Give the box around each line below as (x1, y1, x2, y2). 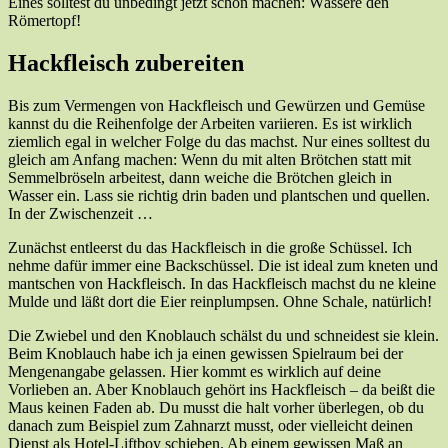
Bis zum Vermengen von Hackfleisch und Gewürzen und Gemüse (8, 97, 425, 115)
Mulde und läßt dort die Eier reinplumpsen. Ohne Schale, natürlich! (8, 293, 432, 311)
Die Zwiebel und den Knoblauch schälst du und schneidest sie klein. (8, 327, 439, 345)
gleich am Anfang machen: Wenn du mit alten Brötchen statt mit (8, 151, 411, 169)
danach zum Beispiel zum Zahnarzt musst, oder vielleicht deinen (8, 417, 413, 435)
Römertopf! (8, 12, 81, 30)
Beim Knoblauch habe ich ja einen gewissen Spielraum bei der (8, 345, 403, 363)
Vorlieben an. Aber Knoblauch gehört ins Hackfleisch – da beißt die (8, 381, 435, 399)
